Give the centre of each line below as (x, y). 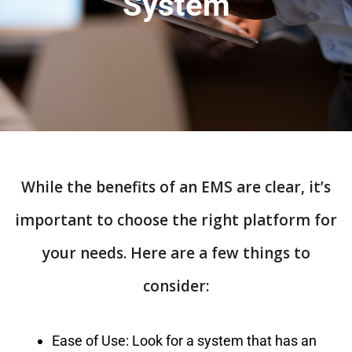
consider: (176, 286)
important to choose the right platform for (176, 220)
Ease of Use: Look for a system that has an (184, 340)
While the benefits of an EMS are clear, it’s (176, 187)
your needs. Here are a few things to (176, 253)
